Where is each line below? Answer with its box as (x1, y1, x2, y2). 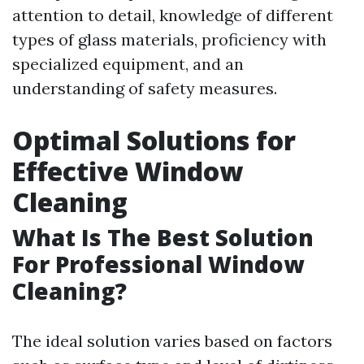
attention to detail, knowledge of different (12, 5, 333, 25)
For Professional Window (12, 249, 304, 279)
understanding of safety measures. (12, 78, 277, 98)
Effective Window (12, 154, 243, 188)
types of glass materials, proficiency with (12, 29, 327, 50)
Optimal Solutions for (12, 123, 296, 158)
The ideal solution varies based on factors (12, 331, 332, 351)
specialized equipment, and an (12, 54, 244, 74)
